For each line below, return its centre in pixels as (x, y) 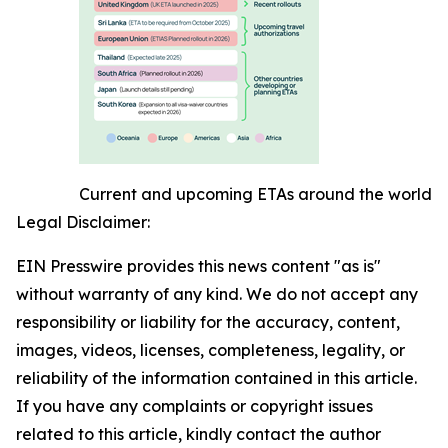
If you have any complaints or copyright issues (194, 406)
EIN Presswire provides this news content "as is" (198, 266)
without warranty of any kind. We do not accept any (217, 294)
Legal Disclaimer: (83, 222)
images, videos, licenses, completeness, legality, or (210, 350)
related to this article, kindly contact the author (198, 434)
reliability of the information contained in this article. (216, 378)
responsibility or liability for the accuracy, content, (208, 322)
